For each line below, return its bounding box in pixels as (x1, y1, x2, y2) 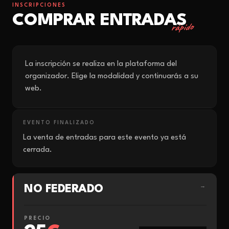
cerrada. (23, 146, 52, 154)
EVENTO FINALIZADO (23, 120, 95, 125)
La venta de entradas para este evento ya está (23, 134, 186, 142)
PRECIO (24, 216, 51, 221)
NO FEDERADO (24, 184, 103, 195)
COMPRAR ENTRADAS (12, 12, 187, 29)
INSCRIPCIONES (12, 3, 66, 8)
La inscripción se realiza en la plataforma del (25, 60, 177, 68)
